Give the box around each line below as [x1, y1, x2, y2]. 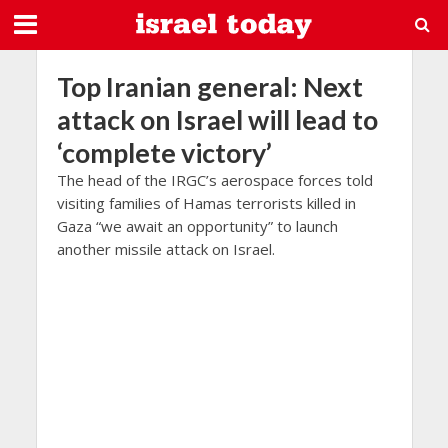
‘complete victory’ [56, 136, 272, 169]
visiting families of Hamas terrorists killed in [56, 193, 356, 213]
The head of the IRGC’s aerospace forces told [56, 170, 373, 190]
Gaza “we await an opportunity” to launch [56, 216, 338, 236]
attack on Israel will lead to [56, 103, 378, 136]
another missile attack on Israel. [56, 239, 275, 259]
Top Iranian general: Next [56, 70, 363, 103]
